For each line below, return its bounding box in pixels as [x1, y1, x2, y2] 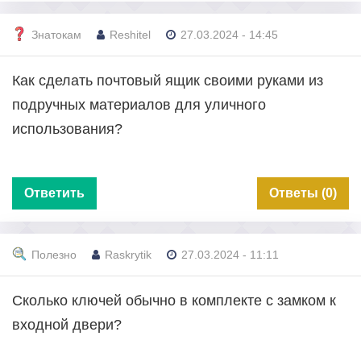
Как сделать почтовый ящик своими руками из [12, 72, 323, 89]
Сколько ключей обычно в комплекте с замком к [12, 292, 336, 309]
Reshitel [110, 28, 151, 42]
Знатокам [31, 28, 81, 42]
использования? [12, 120, 122, 137]
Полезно [31, 248, 77, 262]
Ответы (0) [269, 185, 337, 200]
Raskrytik [105, 248, 151, 262]
